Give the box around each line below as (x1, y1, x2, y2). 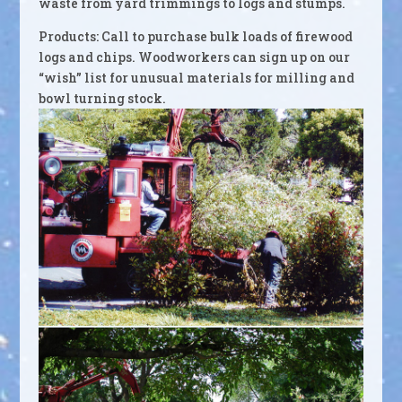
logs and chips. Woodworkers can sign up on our (38, 48, 350, 66)
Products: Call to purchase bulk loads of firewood (38, 28, 353, 45)
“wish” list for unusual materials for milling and (38, 69, 354, 86)
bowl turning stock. (38, 90, 166, 107)
